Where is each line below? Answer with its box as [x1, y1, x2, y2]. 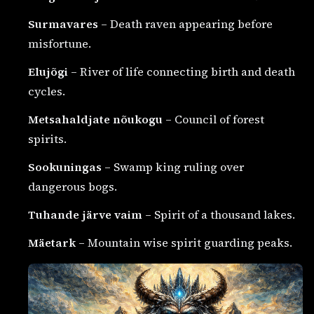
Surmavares [28, 15, 98, 32]
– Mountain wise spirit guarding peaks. [76, 234, 292, 250]
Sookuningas [28, 158, 102, 175]
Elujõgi [28, 63, 68, 79]
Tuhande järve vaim [28, 206, 142, 222]
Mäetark [28, 234, 76, 250]
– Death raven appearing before [98, 15, 273, 32]
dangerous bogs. [28, 178, 117, 194]
